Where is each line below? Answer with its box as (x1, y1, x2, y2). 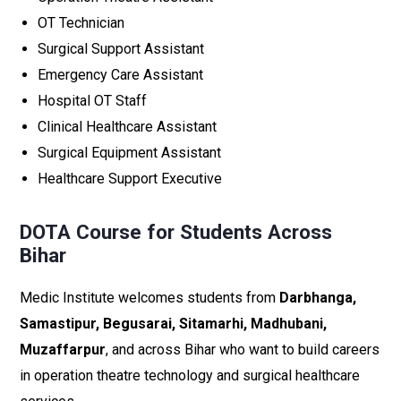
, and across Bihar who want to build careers (106, 341, 380, 358)
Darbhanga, (279, 289, 356, 306)
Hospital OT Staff (38, 92, 147, 109)
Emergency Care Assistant (38, 66, 203, 83)
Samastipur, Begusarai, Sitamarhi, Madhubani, (20, 315, 327, 332)
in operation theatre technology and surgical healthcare (20, 367, 360, 384)
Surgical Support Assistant (38, 40, 204, 57)
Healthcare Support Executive (38, 170, 222, 187)
